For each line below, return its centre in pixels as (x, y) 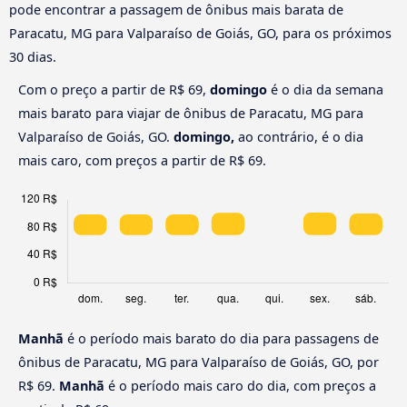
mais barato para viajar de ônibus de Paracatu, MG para (191, 113)
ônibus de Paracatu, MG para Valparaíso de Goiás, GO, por (199, 362)
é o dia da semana (325, 89)
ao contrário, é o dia (299, 136)
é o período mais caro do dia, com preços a (240, 385)
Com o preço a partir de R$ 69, (114, 89)
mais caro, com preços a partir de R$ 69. (142, 160)
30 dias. (33, 56)
